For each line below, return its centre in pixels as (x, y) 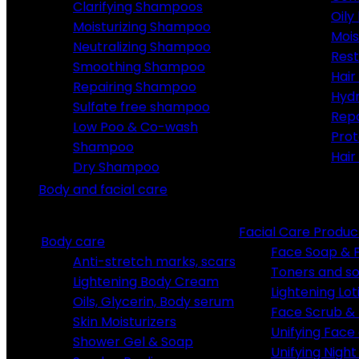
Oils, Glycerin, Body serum (153, 302)
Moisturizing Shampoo (142, 27)
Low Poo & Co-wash (135, 127)
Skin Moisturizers (125, 322)
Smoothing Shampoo (139, 67)
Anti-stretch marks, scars (154, 262)
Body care (73, 242)
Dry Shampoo (116, 167)
